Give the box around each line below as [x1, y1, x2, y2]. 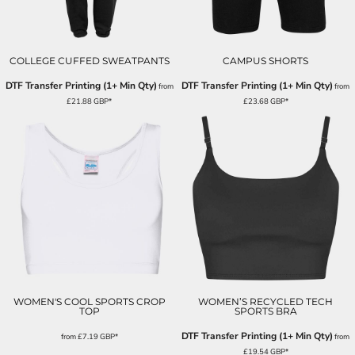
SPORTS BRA [234, 304, 297, 317]
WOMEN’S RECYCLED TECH [198, 295, 334, 307]
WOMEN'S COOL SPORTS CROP [13, 295, 166, 307]
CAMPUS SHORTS [223, 55, 309, 67]
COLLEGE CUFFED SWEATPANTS [9, 55, 170, 67]
